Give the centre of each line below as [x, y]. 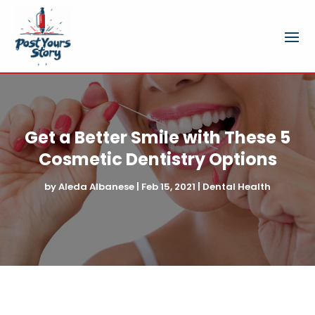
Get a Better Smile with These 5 [157, 137]
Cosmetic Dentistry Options [157, 159]
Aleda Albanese [96, 186]
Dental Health [237, 186]
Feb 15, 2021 [168, 186]
